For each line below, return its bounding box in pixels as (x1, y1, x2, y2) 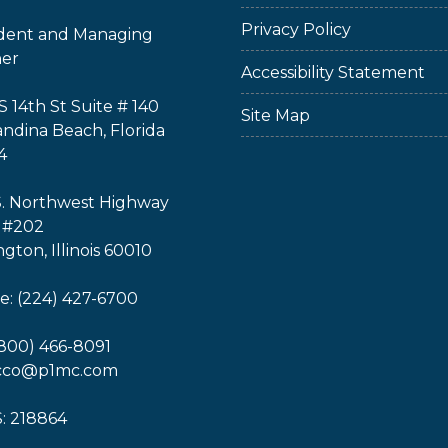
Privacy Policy (241, 20, 351, 39)
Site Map (241, 106, 310, 125)
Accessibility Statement (241, 63, 425, 82)
